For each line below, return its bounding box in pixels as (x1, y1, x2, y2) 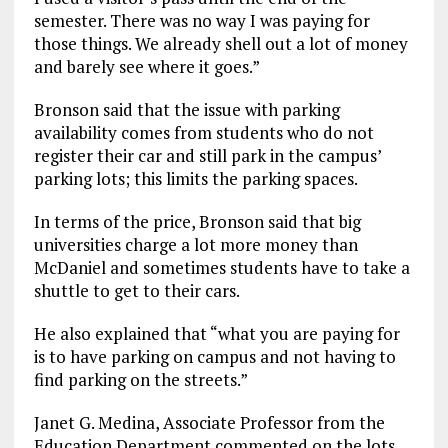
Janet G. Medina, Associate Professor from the (33, 410, 385, 434)
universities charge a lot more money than (33, 232, 358, 256)
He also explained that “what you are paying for (33, 321, 400, 345)
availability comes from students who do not (33, 120, 374, 144)
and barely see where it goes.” (33, 54, 260, 78)
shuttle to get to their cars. (33, 278, 240, 302)
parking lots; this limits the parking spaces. (33, 166, 358, 190)
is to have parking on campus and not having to (33, 344, 396, 368)
